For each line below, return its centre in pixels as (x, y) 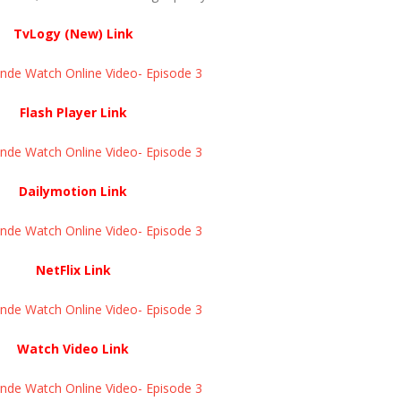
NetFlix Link (73, 269)
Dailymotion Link (73, 191)
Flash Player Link (73, 112)
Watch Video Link (73, 348)
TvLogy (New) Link (73, 33)
